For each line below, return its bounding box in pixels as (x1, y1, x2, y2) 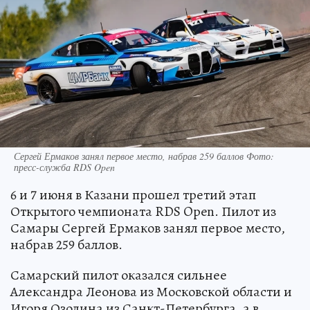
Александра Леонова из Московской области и (10, 282, 292, 301)
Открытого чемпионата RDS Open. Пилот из (10, 201, 276, 221)
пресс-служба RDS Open (14, 160, 115, 174)
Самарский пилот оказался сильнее (10, 265, 227, 284)
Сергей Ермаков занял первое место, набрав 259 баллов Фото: (14, 149, 274, 163)
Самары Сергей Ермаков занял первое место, (10, 218, 285, 237)
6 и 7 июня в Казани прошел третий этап (10, 185, 256, 204)
